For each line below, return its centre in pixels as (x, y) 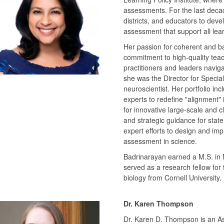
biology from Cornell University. (172, 177)
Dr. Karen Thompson (158, 203)
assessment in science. (160, 141)
